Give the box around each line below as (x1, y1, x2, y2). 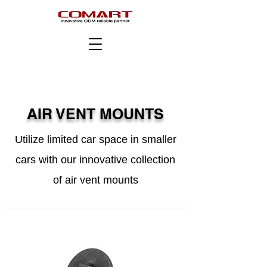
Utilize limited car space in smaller (14, 133, 176, 145)
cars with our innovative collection (15, 154, 175, 166)
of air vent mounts (52, 174, 138, 186)
